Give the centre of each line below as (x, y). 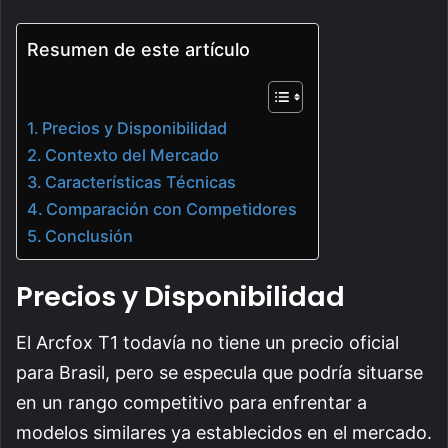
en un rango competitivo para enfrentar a (191, 403)
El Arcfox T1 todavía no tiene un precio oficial (207, 343)
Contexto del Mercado (132, 154)
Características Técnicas (141, 181)
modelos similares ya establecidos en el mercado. (224, 433)
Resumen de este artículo (138, 50)
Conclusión (89, 235)
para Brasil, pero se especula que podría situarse (219, 373)
